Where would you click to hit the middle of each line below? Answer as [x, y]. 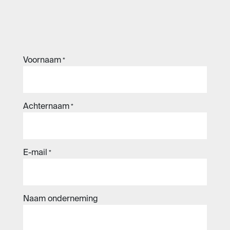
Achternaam [46, 107]
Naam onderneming [61, 199]
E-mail [35, 153]
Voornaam [42, 61]
